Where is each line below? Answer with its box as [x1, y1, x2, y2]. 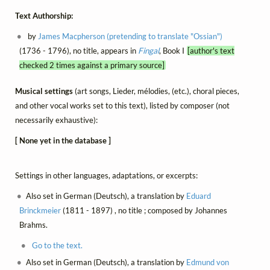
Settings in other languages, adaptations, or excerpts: [15, 170, 198, 180]
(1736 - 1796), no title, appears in [19, 46, 138, 56]
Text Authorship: [15, 11, 73, 21]
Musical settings [15, 86, 75, 96]
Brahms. [19, 220, 48, 230]
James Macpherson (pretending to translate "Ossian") [38, 31, 223, 42]
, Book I [159, 46, 187, 56]
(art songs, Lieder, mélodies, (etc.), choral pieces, [75, 86, 239, 96]
